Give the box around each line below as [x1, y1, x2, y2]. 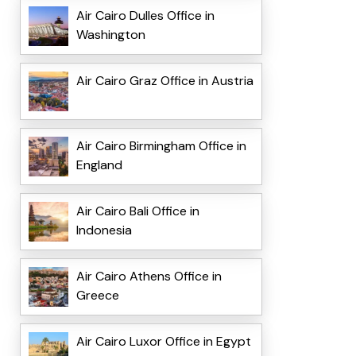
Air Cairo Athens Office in [75, 268, 222, 285]
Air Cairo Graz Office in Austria [75, 72, 253, 90]
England [75, 157, 122, 174]
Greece [75, 287, 119, 304]
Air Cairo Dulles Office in [75, 7, 215, 25]
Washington [75, 26, 145, 44]
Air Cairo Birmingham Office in [75, 137, 246, 155]
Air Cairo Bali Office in [75, 203, 199, 220]
